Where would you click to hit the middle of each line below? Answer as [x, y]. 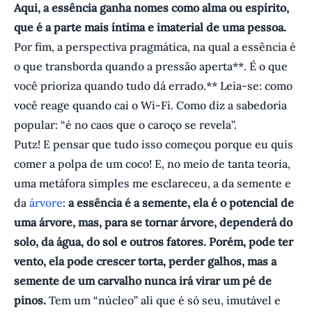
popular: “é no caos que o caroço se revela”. [125, 125]
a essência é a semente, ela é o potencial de [181, 203]
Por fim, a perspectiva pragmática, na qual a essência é [155, 47]
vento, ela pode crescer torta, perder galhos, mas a [145, 262]
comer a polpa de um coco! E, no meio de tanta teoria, [152, 164]
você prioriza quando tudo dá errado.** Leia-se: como [153, 86]
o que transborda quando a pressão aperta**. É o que [151, 67]
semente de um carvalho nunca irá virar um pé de [143, 281]
